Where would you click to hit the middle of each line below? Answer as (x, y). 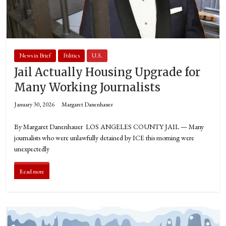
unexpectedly (32, 149)
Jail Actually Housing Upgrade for (107, 72)
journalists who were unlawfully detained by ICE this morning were (104, 138)
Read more (32, 172)
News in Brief (35, 56)
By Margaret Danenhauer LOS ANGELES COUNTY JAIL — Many (109, 127)
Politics (72, 56)
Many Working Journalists (88, 88)
